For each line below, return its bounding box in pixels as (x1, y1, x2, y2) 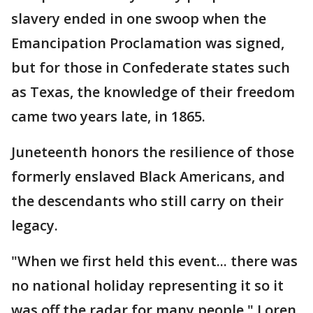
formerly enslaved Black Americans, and (11, 167, 285, 186)
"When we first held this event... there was (11, 252, 298, 270)
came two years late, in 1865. (11, 107, 209, 126)
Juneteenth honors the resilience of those (11, 143, 294, 161)
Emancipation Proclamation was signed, (11, 34, 284, 52)
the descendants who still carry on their (11, 191, 284, 210)
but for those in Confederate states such (11, 58, 290, 77)
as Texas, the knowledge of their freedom (11, 82, 295, 101)
